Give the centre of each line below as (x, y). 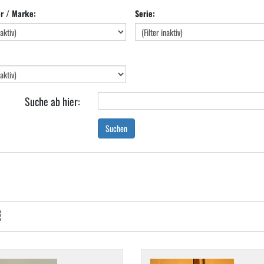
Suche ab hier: (52, 101)
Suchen (116, 128)
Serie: (145, 13)
